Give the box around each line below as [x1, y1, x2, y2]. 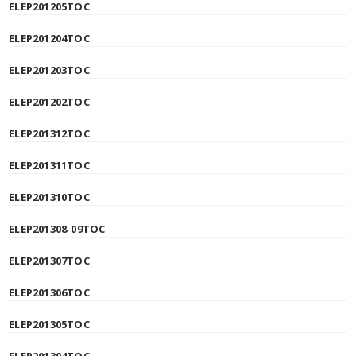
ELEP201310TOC [9, 190, 90, 204]
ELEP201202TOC [9, 95, 90, 109]
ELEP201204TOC [9, 31, 90, 45]
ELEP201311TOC [9, 158, 90, 172]
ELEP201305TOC [9, 317, 90, 331]
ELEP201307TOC [9, 253, 90, 268]
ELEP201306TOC [9, 285, 90, 300]
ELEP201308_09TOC [9, 222, 106, 236]
